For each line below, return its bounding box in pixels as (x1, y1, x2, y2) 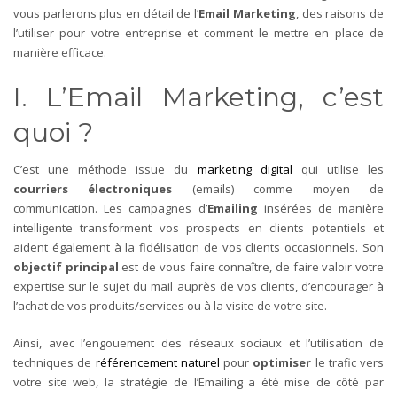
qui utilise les (292, 160, 385, 177)
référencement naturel (95, 354, 220, 370)
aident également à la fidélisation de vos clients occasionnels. (13, 238, 362, 255)
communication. (13, 199, 105, 216)
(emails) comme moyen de (172, 180, 385, 197)
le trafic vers (315, 354, 384, 370)
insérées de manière (257, 199, 385, 216)
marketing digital (197, 160, 292, 177)
